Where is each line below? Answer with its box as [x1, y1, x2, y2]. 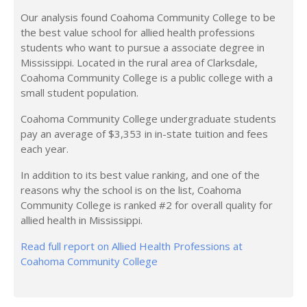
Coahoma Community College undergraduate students [21, 112, 276, 125]
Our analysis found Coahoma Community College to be [21, 10, 275, 24]
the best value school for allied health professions [21, 25, 255, 39]
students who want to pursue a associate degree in [21, 40, 265, 54]
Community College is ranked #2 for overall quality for [21, 198, 273, 212]
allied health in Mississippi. [21, 213, 143, 227]
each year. [21, 142, 69, 156]
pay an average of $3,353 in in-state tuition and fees [21, 127, 268, 140]
